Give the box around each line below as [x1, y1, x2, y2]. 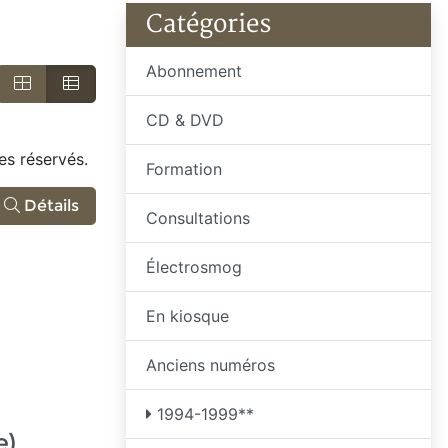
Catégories [146, 9, 271, 40]
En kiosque [146, 306, 229, 326]
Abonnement [146, 61, 242, 81]
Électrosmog [146, 257, 242, 277]
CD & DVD [146, 110, 224, 130]
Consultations [146, 208, 250, 228]
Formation [146, 159, 222, 179]
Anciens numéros [146, 355, 275, 375]
